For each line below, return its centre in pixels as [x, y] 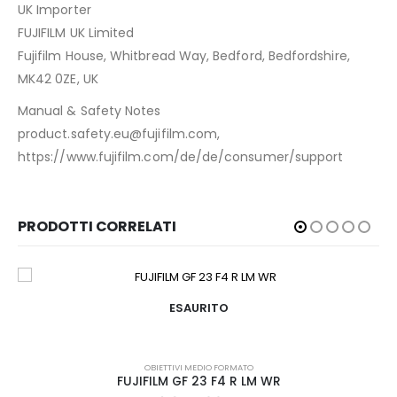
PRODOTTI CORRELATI [97, 227]
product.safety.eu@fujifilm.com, [119, 134]
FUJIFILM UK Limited [76, 33]
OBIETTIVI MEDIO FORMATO [198, 368]
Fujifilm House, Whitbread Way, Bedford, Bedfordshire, [184, 56]
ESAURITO [198, 307]
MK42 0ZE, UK [58, 79]
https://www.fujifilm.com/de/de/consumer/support [181, 157]
